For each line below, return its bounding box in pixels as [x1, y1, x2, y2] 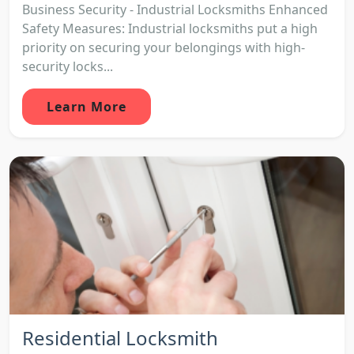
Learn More [47, 97, 126, 115]
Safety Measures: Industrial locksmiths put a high [22, 19, 318, 37]
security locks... [22, 57, 113, 75]
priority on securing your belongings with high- [22, 38, 305, 56]
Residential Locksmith [22, 324, 218, 351]
